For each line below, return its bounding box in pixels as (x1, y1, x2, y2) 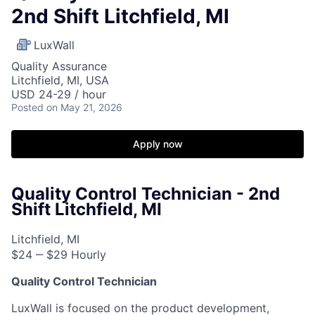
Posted (11, 101, 44, 113)
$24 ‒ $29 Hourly (11, 247, 106, 262)
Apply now (132, 138, 183, 150)
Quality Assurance (11, 59, 107, 73)
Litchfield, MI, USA (11, 73, 109, 87)
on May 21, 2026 (46, 101, 122, 113)
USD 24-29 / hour (11, 87, 106, 101)
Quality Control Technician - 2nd (11, 184, 280, 204)
